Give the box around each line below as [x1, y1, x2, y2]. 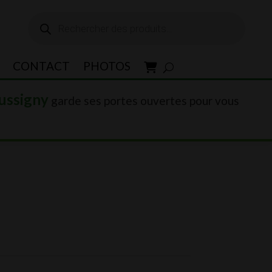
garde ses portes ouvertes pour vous [49, 93, 239, 107]
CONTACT [12, 59, 70, 73]
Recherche [27, 10, 82, 24]
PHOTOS [83, 59, 131, 73]
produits [27, 33, 70, 47]
